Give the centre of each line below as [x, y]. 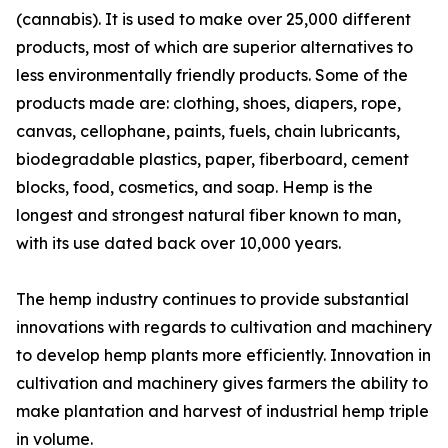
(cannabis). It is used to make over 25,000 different [213, 19]
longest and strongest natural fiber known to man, [208, 215]
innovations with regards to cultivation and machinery [224, 327]
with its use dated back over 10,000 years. [178, 243]
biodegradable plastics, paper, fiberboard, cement [212, 159]
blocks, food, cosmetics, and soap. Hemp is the [194, 187]
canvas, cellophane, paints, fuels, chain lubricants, [208, 131]
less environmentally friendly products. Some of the [212, 75]
